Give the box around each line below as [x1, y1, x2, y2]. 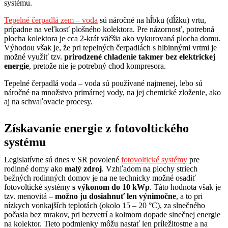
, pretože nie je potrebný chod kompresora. [29, 61, 166, 70]
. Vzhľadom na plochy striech [102, 164, 197, 173]
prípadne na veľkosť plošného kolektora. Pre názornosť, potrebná [4, 24, 214, 34]
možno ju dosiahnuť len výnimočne [55, 191, 176, 201]
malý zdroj [65, 164, 102, 173]
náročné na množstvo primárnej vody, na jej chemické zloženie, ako [4, 88, 221, 97]
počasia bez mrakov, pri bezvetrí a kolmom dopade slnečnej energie [4, 210, 220, 219]
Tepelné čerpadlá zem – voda [4, 15, 98, 24]
